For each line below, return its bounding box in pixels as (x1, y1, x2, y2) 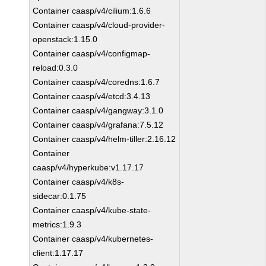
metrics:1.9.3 (33, 220, 82, 229)
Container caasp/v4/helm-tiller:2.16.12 (33, 134, 176, 144)
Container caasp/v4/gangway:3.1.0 (33, 106, 164, 115)
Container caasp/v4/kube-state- (33, 205, 151, 215)
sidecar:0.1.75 (33, 191, 87, 201)
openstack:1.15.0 (33, 34, 98, 44)
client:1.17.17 (33, 248, 84, 258)
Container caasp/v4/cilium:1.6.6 (33, 6, 151, 15)
